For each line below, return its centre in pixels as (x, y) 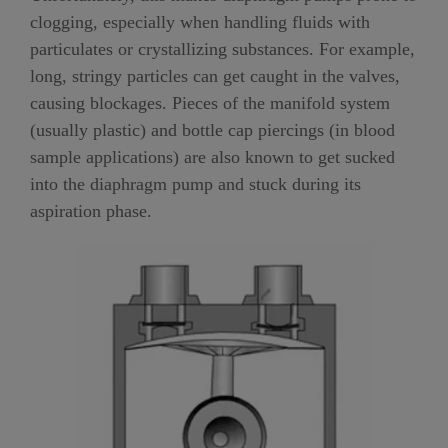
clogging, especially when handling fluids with (200, 22)
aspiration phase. (91, 211)
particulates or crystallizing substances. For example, (222, 49)
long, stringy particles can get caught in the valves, (215, 76)
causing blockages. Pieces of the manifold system (210, 103)
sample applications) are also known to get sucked (212, 157)
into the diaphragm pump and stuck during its (195, 184)
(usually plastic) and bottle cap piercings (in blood (212, 130)
